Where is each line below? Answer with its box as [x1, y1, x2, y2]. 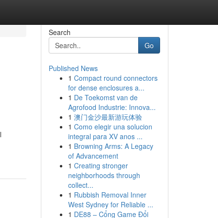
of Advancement [68, 151, 118, 161]
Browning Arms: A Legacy [73, 141, 153, 151]
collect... [68, 180, 93, 190]
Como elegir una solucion [73, 122, 152, 131]
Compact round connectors [73, 73, 158, 83]
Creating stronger [73, 161, 128, 170]
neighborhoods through [68, 170, 140, 180]
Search [48, 27, 71, 37]
